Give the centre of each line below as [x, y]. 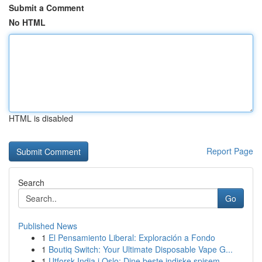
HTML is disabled [41, 118]
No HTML [27, 22]
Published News [48, 226]
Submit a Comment [46, 8]
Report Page [230, 151]
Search [31, 182]
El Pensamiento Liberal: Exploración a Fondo [132, 237]
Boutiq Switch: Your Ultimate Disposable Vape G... [141, 249]
